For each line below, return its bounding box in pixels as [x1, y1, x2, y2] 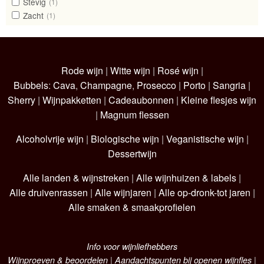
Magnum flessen [100, 107, 169, 121]
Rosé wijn [157, 63, 199, 77]
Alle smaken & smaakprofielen [68, 200, 196, 214]
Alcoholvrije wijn [15, 131, 84, 146]
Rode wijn [61, 63, 103, 77]
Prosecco [137, 78, 176, 92]
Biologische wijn [90, 131, 159, 146]
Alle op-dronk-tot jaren [158, 185, 250, 199]
